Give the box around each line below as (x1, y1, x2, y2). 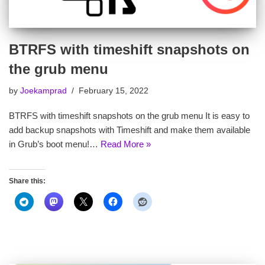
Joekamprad (20, 86, 67, 95)
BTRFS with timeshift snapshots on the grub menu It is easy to (9, 110, 250, 121)
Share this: (9, 176, 46, 185)
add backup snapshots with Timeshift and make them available (9, 124, 250, 135)
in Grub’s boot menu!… (9, 138, 101, 149)
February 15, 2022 (79, 86, 148, 95)
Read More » (101, 138, 151, 149)
